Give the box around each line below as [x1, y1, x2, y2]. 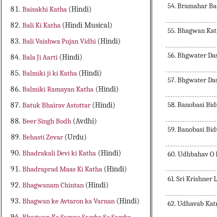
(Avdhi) [73, 117, 97, 126]
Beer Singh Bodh [22, 117, 73, 126]
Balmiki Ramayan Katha [22, 85, 94, 94]
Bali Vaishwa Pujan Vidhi [22, 37, 98, 46]
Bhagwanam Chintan [22, 181, 86, 190]
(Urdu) [64, 133, 87, 142]
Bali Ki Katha [22, 21, 62, 30]
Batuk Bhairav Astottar [22, 101, 93, 110]
